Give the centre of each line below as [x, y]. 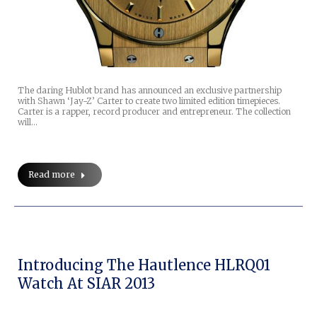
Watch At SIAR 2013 [86, 283]
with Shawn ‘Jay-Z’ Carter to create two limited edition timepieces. [149, 100]
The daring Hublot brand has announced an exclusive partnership [150, 90]
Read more [52, 174]
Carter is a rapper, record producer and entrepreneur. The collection [154, 111]
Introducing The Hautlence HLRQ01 [144, 265]
